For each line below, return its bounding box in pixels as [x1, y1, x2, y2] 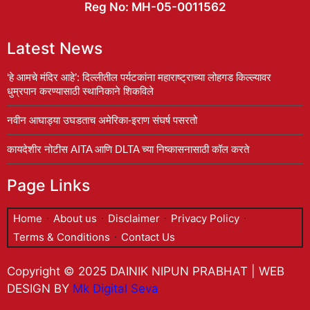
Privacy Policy [171, 212, 239, 225]
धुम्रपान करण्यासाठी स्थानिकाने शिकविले [7, 85, 154, 97]
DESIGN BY [7, 282, 73, 295]
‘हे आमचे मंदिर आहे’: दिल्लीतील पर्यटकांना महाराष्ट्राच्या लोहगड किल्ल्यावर [7, 71, 271, 83]
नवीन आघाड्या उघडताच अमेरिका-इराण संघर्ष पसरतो [7, 114, 197, 126]
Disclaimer [108, 212, 160, 225]
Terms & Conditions [13, 230, 110, 244]
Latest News [7, 39, 102, 58]
